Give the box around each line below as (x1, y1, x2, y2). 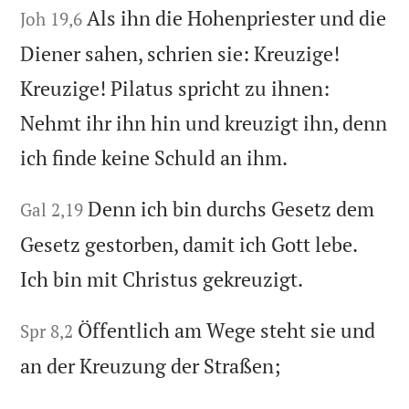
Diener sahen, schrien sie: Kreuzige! (20, 40, 341, 68)
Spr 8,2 (20, 320, 74, 343)
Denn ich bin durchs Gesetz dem (88, 195, 375, 223)
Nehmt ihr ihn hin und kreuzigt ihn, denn (20, 110, 388, 137)
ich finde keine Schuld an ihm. (20, 144, 288, 172)
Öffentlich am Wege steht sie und (78, 317, 376, 344)
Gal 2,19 (20, 198, 84, 222)
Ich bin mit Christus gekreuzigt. (20, 266, 304, 293)
